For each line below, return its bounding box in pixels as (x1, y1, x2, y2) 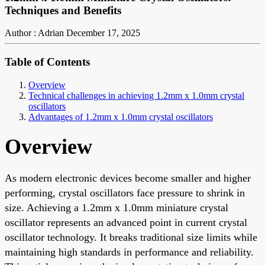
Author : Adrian (5, 28, 64, 38)
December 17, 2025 (66, 28, 140, 38)
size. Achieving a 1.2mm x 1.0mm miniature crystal (5, 201, 228, 214)
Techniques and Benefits (5, 4, 121, 17)
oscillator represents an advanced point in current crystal (5, 216, 247, 228)
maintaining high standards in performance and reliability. (5, 245, 254, 258)
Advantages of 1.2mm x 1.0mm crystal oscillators (28, 111, 213, 122)
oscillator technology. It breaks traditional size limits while (5, 231, 257, 243)
